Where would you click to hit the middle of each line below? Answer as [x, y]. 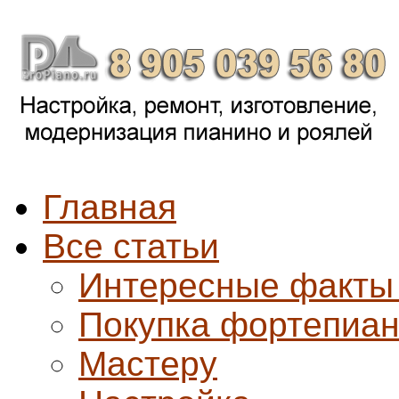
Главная [110, 207]
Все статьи [131, 246]
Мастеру [148, 363]
